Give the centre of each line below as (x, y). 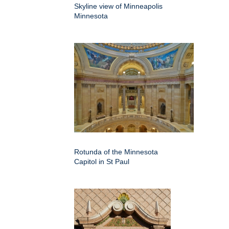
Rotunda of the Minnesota (116, 152)
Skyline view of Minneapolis (118, 6)
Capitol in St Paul (102, 162)
